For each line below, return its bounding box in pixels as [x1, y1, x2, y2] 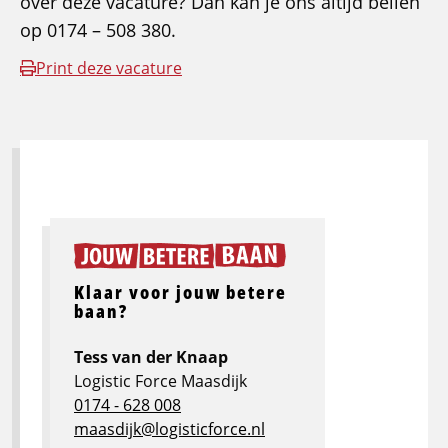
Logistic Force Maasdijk [74, 370, 247, 393]
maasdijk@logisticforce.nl [74, 418, 265, 441]
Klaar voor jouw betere [74, 280, 287, 305]
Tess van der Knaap [74, 346, 228, 369]
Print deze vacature [36, 57, 182, 80]
